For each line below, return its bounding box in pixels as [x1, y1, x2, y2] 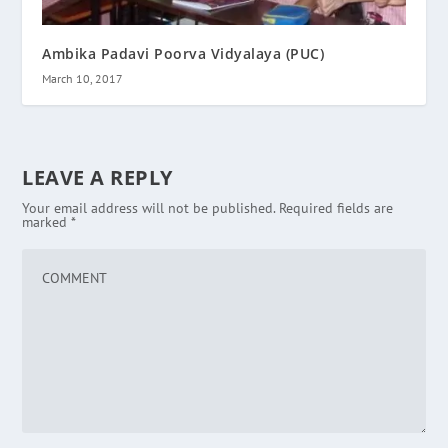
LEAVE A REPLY [22, 163, 173, 191]
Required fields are [279, 198, 394, 217]
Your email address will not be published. [22, 198, 276, 217]
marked [22, 212, 72, 231]
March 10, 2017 [42, 70, 124, 86]
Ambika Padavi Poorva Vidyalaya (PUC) [42, 43, 325, 63]
